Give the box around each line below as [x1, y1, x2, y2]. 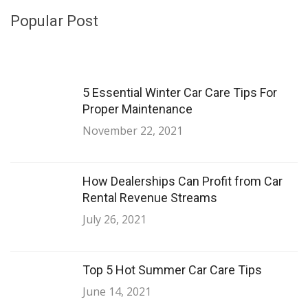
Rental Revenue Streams [82, 190, 217, 206]
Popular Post [10, 12, 98, 30]
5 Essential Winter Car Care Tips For [82, 85, 277, 100]
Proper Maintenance [82, 102, 192, 117]
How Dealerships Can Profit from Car [82, 174, 283, 189]
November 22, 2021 [82, 123, 183, 139]
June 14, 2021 [82, 284, 151, 300]
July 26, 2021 [82, 212, 146, 228]
